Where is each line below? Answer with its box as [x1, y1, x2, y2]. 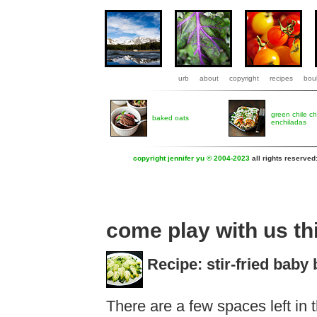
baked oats [152, 114, 189, 122]
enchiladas [271, 118, 306, 126]
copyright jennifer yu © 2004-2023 [133, 154, 250, 162]
